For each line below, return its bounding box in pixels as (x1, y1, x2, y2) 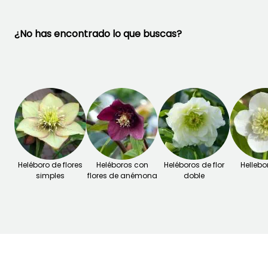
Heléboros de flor (163, 160, 224, 170)
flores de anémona (87, 170, 157, 181)
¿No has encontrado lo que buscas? (14, 26, 182, 41)
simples (36, 170, 65, 181)
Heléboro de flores (18, 160, 83, 170)
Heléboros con (96, 160, 148, 170)
